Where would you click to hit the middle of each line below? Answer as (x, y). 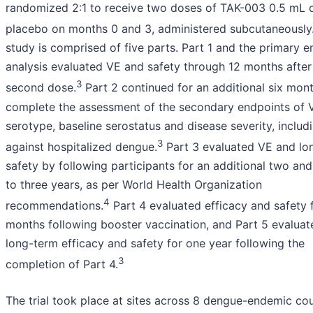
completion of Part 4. (62, 264)
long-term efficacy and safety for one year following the (155, 243)
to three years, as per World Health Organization (134, 185)
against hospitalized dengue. (81, 147)
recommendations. (54, 206)
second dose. (41, 88)
